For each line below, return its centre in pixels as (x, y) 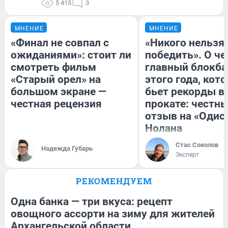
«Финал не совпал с (60, 42)
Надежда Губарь (67, 148)
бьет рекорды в (185, 91)
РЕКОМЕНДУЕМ (114, 181)
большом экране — (59, 91)
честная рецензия (56, 104)
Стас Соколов (197, 145)
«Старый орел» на (56, 79)
